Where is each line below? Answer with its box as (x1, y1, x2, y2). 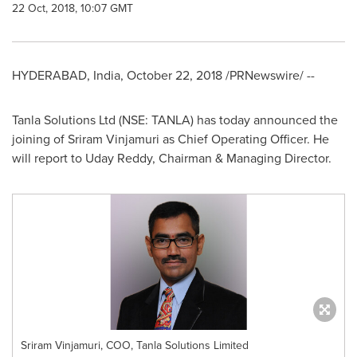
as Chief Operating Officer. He (159, 130, 329, 148)
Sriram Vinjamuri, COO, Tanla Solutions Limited (21, 337, 249, 354)
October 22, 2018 (127, 66, 222, 84)
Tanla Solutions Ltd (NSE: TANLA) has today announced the (12, 111, 338, 129)
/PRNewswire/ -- (222, 66, 315, 84)
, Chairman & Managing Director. (152, 149, 331, 167)
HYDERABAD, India (12, 66, 120, 84)
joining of (12, 130, 68, 148)
